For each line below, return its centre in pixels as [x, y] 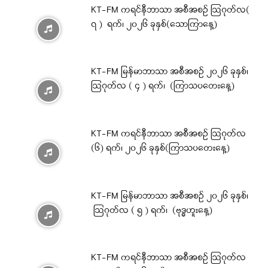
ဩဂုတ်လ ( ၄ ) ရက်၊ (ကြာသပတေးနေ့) [163, 87]
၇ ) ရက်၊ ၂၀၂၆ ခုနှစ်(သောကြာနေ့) [154, 25]
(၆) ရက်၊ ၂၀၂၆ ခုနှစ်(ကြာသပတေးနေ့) [161, 149]
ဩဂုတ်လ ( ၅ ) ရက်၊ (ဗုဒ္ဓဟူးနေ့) [152, 211]
